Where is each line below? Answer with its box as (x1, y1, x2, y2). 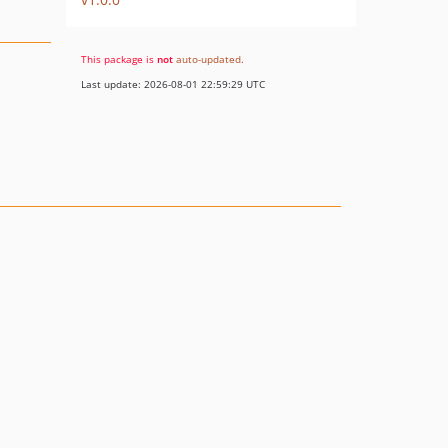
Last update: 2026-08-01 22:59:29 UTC (81, 77, 265, 91)
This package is (81, 52, 157, 66)
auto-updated (176, 52, 241, 66)
